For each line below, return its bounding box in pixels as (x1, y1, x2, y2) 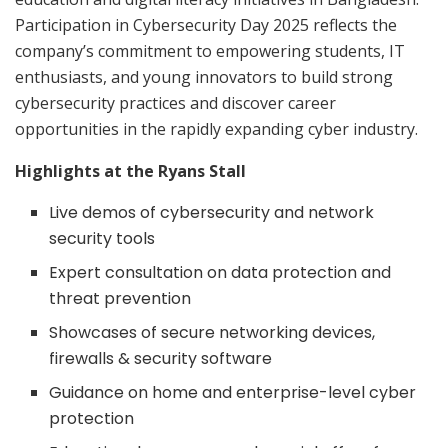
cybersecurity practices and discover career (15, 91, 336, 114)
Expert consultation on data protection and (49, 260, 392, 284)
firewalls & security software (49, 346, 273, 370)
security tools (49, 226, 156, 250)
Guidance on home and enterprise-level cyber (49, 380, 417, 404)
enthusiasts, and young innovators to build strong (15, 65, 393, 88)
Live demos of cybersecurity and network (49, 200, 375, 224)
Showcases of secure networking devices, (49, 320, 376, 344)
